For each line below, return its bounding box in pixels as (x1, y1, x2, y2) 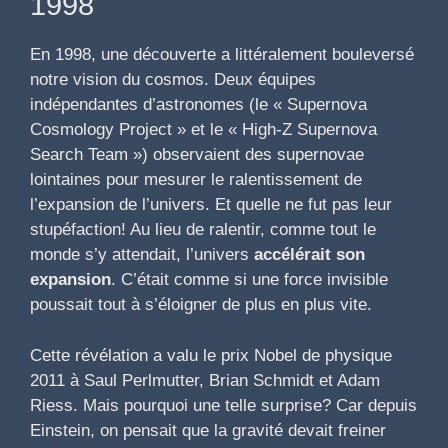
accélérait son (254, 245, 365, 265)
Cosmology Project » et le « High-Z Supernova (30, 120, 377, 140)
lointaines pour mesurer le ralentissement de (30, 170, 362, 190)
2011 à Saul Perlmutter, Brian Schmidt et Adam (30, 370, 380, 390)
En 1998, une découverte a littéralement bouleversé (30, 45, 414, 65)
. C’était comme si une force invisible (111, 270, 388, 290)
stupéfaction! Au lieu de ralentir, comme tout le (30, 220, 376, 240)
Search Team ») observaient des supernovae (30, 145, 364, 165)
